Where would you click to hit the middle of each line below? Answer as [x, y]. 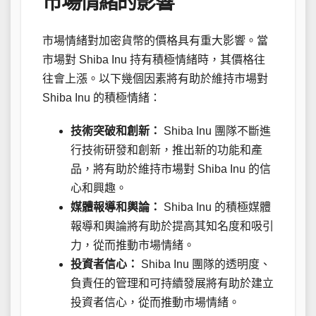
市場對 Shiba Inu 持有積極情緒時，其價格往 [154, 60]
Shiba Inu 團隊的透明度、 [205, 265]
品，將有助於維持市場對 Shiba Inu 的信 [171, 169]
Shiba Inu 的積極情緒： [102, 98]
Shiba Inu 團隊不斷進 [216, 131]
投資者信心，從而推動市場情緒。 [155, 303]
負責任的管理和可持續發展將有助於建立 [172, 284]
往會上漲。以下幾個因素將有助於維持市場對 [155, 79]
